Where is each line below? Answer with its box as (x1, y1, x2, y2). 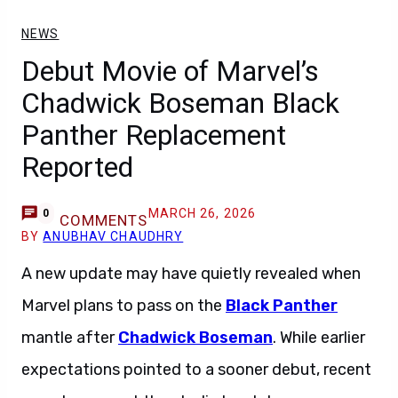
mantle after (21, 328, 118, 347)
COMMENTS (59, 211, 148, 229)
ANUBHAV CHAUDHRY (43, 229, 184, 243)
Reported (21, 150, 133, 184)
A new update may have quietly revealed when (21, 264, 361, 283)
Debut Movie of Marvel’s (21, 54, 319, 88)
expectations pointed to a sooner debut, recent (21, 360, 371, 379)
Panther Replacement (21, 118, 286, 152)
